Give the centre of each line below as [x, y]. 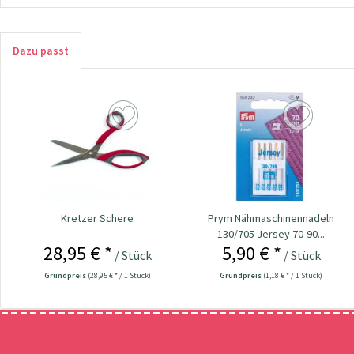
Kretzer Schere [98, 218]
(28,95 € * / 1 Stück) [119, 275]
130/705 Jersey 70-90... [271, 233]
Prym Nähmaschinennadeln [271, 218]
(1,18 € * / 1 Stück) [293, 275]
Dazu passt [41, 51]
